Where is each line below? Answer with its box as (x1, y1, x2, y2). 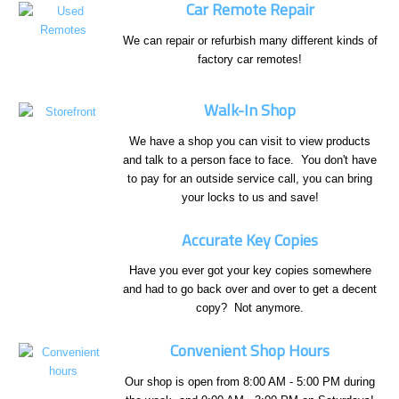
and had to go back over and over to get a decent (123, 282, 377, 297)
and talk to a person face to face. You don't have (123, 152, 377, 167)
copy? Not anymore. (196, 301, 304, 315)
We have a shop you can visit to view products (129, 134, 370, 148)
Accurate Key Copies (182, 227, 318, 252)
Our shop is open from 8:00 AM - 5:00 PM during (125, 374, 375, 388)
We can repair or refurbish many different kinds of (122, 33, 378, 47)
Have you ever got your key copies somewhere (128, 264, 371, 278)
